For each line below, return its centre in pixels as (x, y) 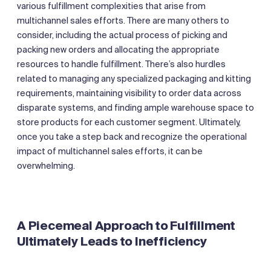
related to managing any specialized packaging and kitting (134, 78)
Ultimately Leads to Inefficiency (112, 241)
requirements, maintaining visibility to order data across (129, 93)
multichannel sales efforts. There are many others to (123, 20)
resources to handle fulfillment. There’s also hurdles (121, 64)
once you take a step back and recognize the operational (132, 136)
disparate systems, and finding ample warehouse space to (135, 107)
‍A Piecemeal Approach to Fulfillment (126, 225)
